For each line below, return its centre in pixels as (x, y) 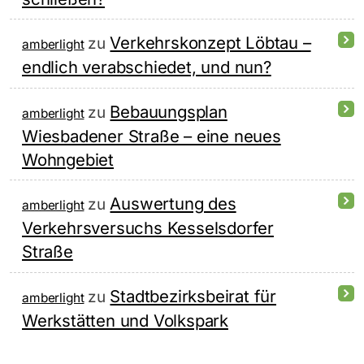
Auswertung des (173, 204)
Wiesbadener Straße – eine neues (152, 136)
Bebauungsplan (169, 111)
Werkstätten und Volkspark (125, 320)
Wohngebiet (68, 159)
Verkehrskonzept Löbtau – (210, 43)
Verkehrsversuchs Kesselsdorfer (148, 228)
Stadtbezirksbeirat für (193, 296)
